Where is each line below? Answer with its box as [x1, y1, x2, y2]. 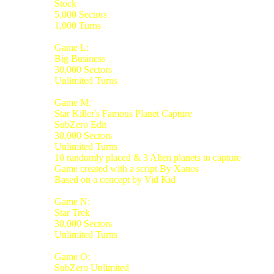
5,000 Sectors [54, 9, 107, 20]
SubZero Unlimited [54, 262, 129, 273]
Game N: [54, 196, 90, 207]
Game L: [54, 42, 89, 53]
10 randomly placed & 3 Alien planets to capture [54, 152, 241, 163]
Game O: [54, 251, 90, 262]
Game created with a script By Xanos [54, 163, 199, 174]
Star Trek [54, 207, 90, 218]
